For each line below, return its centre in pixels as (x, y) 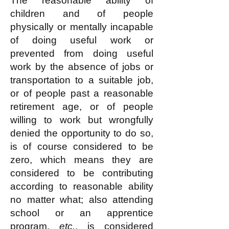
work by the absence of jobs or (82, 67)
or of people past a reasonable (82, 93)
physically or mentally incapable (82, 27)
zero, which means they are (82, 160)
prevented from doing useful (82, 53)
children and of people (82, 14)
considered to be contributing (82, 173)
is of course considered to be (82, 146)
